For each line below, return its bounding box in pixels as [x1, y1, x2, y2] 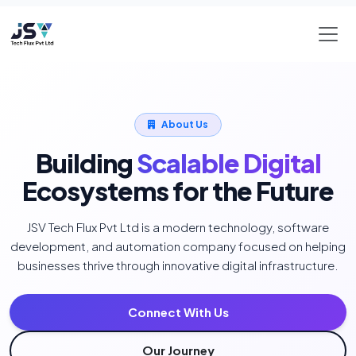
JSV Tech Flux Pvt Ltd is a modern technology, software [27, 213, 329, 228]
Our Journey [141, 336, 215, 351]
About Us [161, 112, 208, 124]
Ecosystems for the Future [22, 168, 334, 200]
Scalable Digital [136, 141, 321, 172]
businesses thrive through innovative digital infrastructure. [17, 251, 339, 266]
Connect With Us [127, 298, 229, 313]
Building [35, 141, 137, 172]
